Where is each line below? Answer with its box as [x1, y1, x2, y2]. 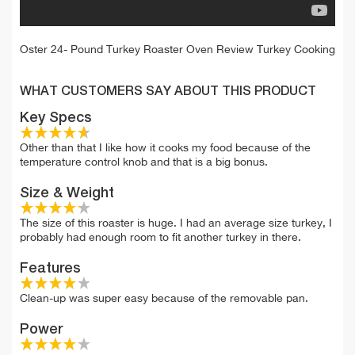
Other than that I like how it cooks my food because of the [20, 142, 311, 154]
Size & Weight [20, 185, 114, 200]
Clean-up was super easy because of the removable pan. [20, 292, 308, 304]
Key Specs [20, 110, 92, 125]
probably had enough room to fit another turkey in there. [20, 231, 301, 243]
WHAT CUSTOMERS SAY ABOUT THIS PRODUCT [20, 85, 316, 98]
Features [20, 261, 81, 276]
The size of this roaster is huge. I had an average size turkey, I [20, 217, 332, 229]
